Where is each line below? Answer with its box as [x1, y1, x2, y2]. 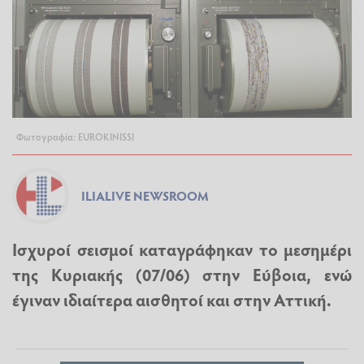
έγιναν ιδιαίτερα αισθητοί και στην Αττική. [12, 288, 331, 312]
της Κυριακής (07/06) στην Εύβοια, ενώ [12, 262, 352, 287]
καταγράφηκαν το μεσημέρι [132, 237, 352, 262]
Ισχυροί [12, 237, 77, 262]
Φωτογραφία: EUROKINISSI [16, 130, 134, 144]
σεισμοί [76, 237, 133, 262]
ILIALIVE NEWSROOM [81, 187, 209, 205]
